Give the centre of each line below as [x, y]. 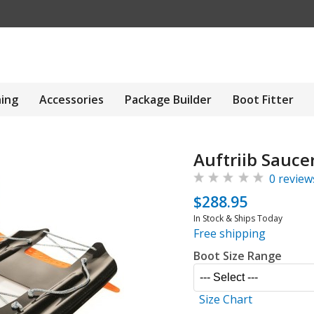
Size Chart [226, 299]
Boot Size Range [238, 256]
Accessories [71, 100]
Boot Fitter [263, 100]
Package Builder [168, 100]
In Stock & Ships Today [238, 218]
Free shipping [230, 233]
